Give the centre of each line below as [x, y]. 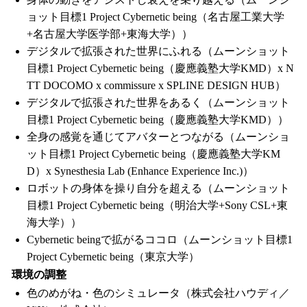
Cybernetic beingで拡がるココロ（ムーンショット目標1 [160, 239]
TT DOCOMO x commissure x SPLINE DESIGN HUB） [156, 85]
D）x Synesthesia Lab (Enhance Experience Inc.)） [140, 171]
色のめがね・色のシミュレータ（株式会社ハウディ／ [158, 293]
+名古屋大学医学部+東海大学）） [110, 34]
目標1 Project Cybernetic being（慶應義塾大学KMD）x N [160, 68]
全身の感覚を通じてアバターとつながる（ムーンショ [158, 136]
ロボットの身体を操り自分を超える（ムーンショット [158, 188]
